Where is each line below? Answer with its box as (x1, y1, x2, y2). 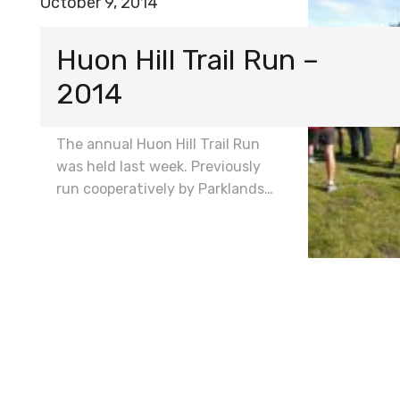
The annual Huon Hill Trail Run (56, 135, 260, 153)
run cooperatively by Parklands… (56, 179, 273, 197)
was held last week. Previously (56, 157, 261, 175)
